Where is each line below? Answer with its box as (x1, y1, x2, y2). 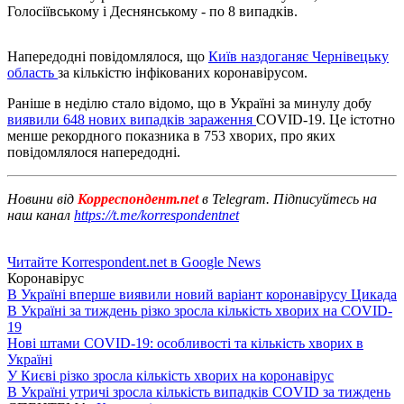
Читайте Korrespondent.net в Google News (7, 253, 261, 270)
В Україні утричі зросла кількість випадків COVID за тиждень (7, 383, 390, 399)
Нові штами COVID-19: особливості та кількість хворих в (7, 335, 363, 351)
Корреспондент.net (74, 190, 202, 207)
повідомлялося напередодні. (7, 143, 180, 160)
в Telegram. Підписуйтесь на (202, 190, 377, 207)
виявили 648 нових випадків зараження (7, 111, 256, 127)
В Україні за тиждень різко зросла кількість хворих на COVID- (7, 302, 392, 318)
